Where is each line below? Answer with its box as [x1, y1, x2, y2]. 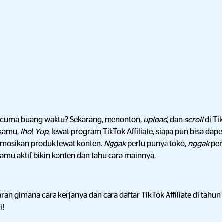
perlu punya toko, [127, 140, 188, 148]
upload [143, 116, 167, 124]
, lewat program [48, 128, 103, 136]
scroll [184, 116, 205, 124]
